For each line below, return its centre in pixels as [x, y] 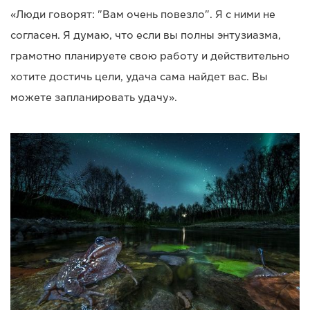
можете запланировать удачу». [94, 98]
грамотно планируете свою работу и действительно [150, 56]
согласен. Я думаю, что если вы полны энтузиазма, [146, 36]
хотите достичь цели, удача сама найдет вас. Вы [139, 77]
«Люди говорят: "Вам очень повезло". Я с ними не [143, 15]
